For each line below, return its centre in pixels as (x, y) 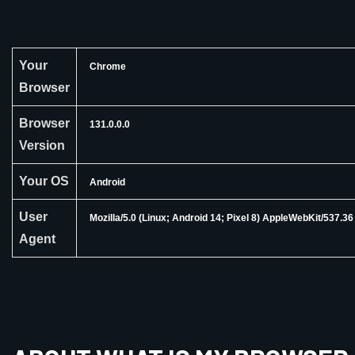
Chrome (107, 67)
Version (42, 145)
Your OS (44, 181)
